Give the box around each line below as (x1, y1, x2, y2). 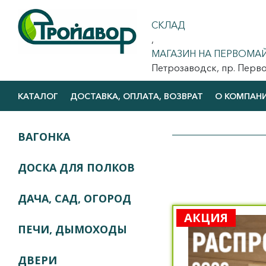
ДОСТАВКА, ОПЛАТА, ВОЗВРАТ (70, 90, 203, 102)
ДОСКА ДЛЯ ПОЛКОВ (18, 160, 135, 175)
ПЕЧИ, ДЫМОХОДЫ (18, 222, 127, 237)
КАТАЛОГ (18, 90, 58, 102)
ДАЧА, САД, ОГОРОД (18, 191, 131, 206)
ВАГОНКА (18, 129, 70, 144)
